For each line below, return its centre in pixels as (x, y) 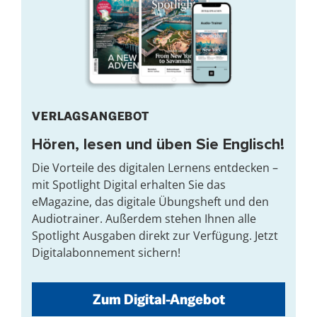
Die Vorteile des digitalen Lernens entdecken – (155, 168)
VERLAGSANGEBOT (91, 116)
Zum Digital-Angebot (158, 300)
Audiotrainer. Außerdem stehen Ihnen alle (144, 219)
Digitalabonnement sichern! (106, 253)
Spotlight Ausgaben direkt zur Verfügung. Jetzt (155, 236)
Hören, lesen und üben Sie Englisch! (158, 144)
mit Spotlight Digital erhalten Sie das (129, 185)
